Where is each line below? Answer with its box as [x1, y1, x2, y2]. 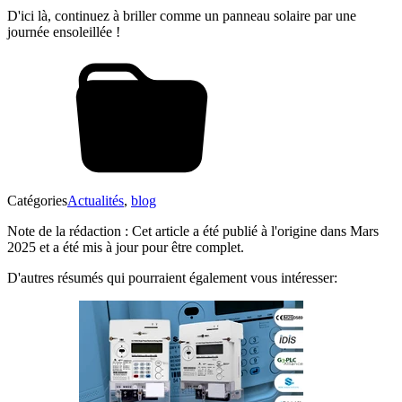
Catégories [7, 193, 67, 209]
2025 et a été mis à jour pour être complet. [7, 240, 244, 256]
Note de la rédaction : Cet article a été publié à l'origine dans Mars [7, 223, 379, 240]
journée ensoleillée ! [7, 24, 120, 40]
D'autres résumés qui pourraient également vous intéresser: [7, 270, 337, 286]
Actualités [67, 193, 124, 209]
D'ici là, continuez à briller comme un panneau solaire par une [7, 8, 356, 24]
